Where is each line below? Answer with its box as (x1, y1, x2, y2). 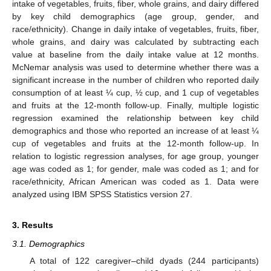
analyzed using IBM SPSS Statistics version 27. (12, 189, 192, 199)
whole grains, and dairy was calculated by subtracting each (12, 36, 259, 47)
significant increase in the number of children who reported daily (12, 74, 259, 85)
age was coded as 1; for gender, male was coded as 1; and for (12, 163, 259, 174)
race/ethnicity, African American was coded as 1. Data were (12, 176, 259, 186)
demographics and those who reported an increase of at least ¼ (12, 125, 259, 135)
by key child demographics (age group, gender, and (12, 11, 259, 21)
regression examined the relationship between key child (12, 113, 259, 123)
